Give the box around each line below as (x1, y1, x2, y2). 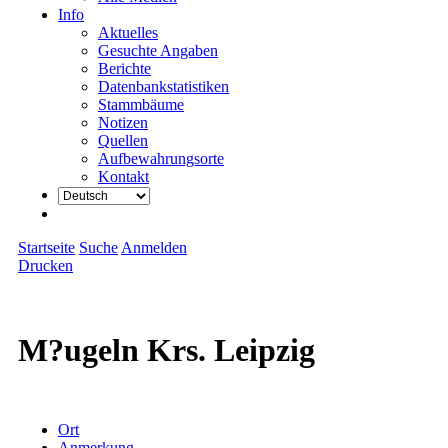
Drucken (18, 257, 73, 274)
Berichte (98, 60, 151, 77)
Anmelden (121, 239, 187, 256)
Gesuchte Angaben (98, 42, 218, 59)
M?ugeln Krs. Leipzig (18, 332, 315, 369)
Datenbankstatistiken (98, 78, 229, 95)
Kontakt (98, 168, 149, 185)
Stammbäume (98, 96, 184, 113)
